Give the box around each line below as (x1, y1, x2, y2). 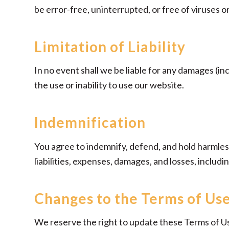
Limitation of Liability (34, 37, 186, 55)
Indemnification (34, 113, 146, 131)
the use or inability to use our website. (34, 79, 184, 91)
